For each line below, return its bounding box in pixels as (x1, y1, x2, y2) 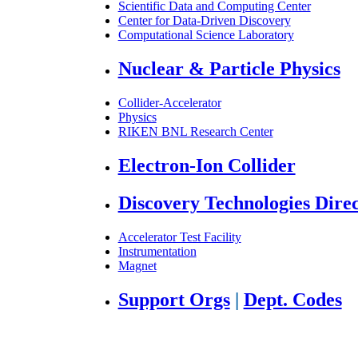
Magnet (117, 258, 157, 272)
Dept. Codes (243, 288, 342, 310)
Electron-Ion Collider (117, 154, 296, 176)
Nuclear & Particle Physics (117, 58, 340, 79)
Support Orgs (117, 288, 230, 310)
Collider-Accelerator (117, 95, 221, 109)
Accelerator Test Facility (117, 229, 241, 244)
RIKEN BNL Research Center (117, 124, 273, 138)
